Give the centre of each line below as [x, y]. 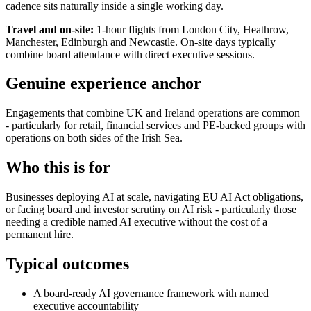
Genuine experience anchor [103, 84]
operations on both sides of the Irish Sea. [94, 138]
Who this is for [58, 168]
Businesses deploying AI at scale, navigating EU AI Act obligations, [154, 197]
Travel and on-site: [50, 29]
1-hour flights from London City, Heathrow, [191, 29]
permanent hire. [40, 235]
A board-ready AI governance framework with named [151, 293]
